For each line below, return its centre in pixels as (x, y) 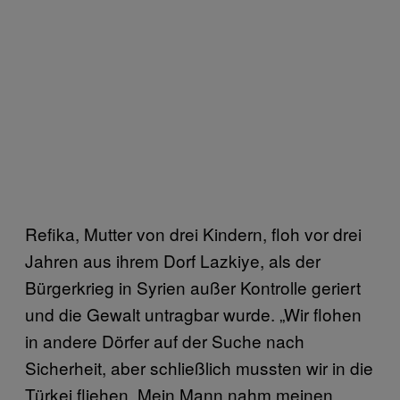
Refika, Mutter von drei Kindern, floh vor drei (193, 233)
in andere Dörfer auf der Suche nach (165, 340)
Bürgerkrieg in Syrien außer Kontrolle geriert (193, 287)
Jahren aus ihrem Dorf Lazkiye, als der (173, 260)
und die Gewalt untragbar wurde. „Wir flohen (193, 313)
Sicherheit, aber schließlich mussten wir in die (199, 367)
